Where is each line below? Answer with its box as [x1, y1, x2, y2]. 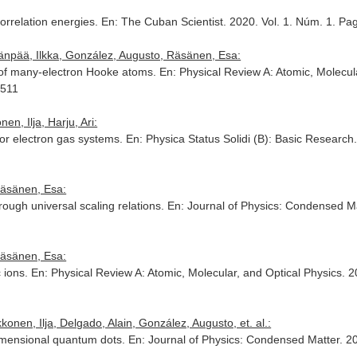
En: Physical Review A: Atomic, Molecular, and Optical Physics [31, 266, 343, 279]
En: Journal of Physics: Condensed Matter [128, 333, 340, 346]
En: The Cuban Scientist [101, 15, 224, 28]
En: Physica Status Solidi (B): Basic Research [126, 132, 355, 145]
